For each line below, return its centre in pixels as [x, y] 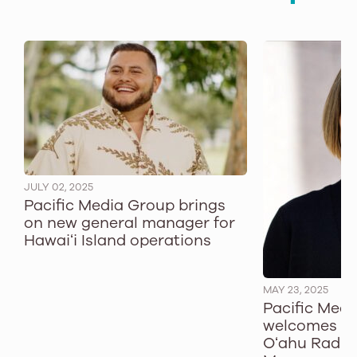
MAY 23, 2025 [296, 289]
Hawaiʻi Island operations [118, 240]
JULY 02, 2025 [59, 186]
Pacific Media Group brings [125, 205]
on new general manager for [129, 223]
